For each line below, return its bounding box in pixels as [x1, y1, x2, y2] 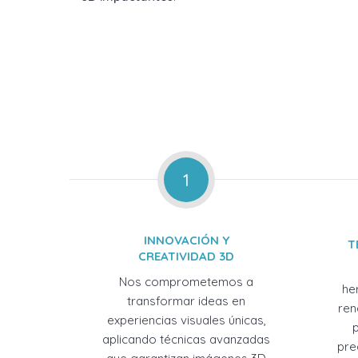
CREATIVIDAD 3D [138, 249, 235, 264]
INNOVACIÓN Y [143, 233, 229, 248]
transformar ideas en [127, 293, 246, 308]
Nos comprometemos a [119, 274, 254, 289]
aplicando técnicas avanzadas [102, 332, 271, 347]
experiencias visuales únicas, [106, 312, 266, 328]
